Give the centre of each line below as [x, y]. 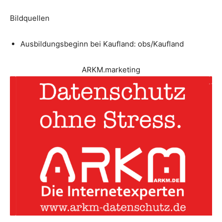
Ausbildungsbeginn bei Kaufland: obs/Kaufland [102, 44]
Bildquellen [30, 18]
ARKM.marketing [111, 69]
